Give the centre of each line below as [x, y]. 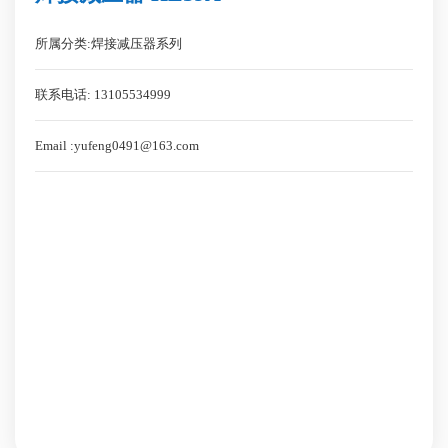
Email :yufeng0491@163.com [117, 145]
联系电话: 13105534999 [103, 94]
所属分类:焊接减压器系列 [108, 43]
